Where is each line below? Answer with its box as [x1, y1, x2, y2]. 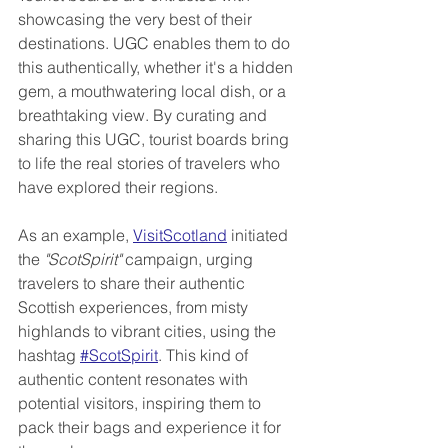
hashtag [18, 345, 80, 366]
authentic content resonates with [18, 369, 252, 390]
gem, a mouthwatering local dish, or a [18, 81, 290, 102]
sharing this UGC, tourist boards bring [18, 129, 293, 150]
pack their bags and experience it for [18, 417, 285, 438]
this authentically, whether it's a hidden [18, 57, 297, 78]
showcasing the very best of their [18, 9, 256, 30]
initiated [227, 225, 292, 246]
